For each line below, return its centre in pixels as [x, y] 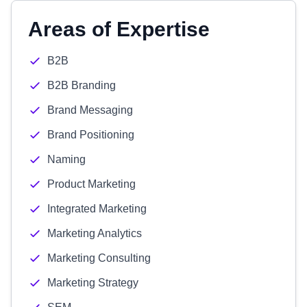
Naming [66, 159]
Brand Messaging [90, 110]
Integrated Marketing [97, 209]
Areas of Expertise [119, 29]
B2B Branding [82, 85]
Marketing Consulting [99, 258]
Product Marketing [91, 184]
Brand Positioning [91, 135]
